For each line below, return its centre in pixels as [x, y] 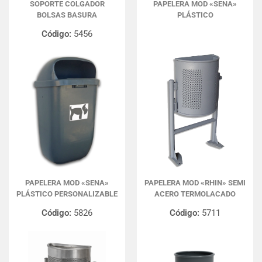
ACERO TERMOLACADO [195, 194]
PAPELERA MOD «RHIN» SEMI [195, 183]
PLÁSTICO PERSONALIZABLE [67, 194]
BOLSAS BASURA [67, 15]
